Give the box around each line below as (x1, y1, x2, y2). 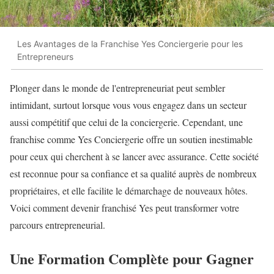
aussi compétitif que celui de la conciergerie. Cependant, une (10, 116, 243, 129)
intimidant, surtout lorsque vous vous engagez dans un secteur (10, 98, 246, 112)
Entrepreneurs (17, 51, 73, 62)
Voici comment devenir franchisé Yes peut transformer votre (10, 201, 239, 215)
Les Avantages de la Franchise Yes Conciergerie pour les (17, 38, 243, 49)
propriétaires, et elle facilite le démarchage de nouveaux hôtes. (10, 184, 248, 198)
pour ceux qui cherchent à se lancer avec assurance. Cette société (10, 150, 259, 163)
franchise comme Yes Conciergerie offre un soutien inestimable (10, 133, 253, 146)
